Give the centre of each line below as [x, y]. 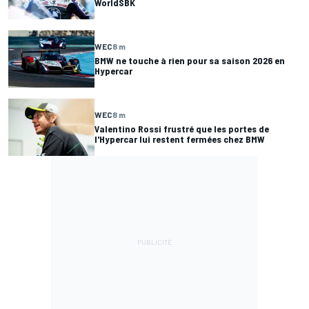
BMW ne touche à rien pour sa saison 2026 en [190, 61]
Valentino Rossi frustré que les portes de [182, 129]
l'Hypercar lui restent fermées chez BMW [180, 139]
